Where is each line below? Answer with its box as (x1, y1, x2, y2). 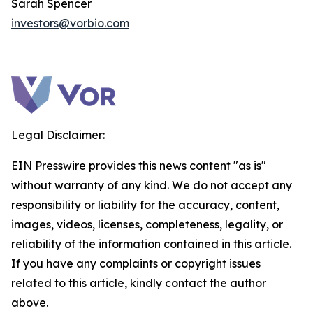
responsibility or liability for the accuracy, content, (11, 198, 279, 212)
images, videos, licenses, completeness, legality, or (11, 217, 283, 231)
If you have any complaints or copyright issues (11, 256, 261, 270)
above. (11, 296, 48, 310)
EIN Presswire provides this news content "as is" (11, 159, 266, 173)
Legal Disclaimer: (11, 128, 105, 142)
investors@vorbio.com (11, 16, 129, 30)
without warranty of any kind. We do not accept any (11, 178, 292, 192)
